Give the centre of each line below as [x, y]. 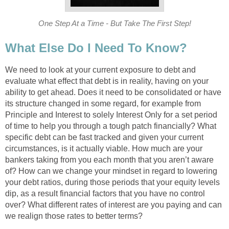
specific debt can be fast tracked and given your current [104, 138]
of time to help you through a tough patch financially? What [111, 126]
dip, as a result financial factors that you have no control [105, 194]
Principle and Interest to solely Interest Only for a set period [111, 115]
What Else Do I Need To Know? [96, 48]
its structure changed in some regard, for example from [103, 104]
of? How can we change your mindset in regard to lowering [111, 171]
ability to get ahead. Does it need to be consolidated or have [113, 93]
